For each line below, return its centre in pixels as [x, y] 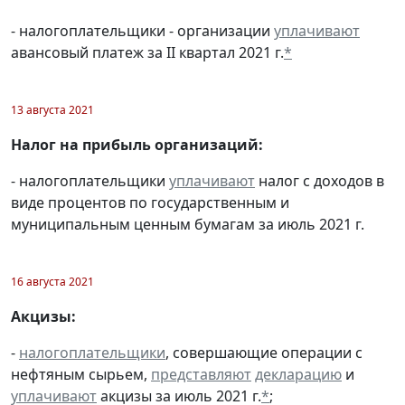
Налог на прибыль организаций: [137, 145]
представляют [201, 375]
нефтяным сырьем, [81, 375]
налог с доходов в [320, 181]
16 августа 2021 [52, 282]
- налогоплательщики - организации [142, 31]
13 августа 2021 [52, 110]
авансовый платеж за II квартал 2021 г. [147, 53]
